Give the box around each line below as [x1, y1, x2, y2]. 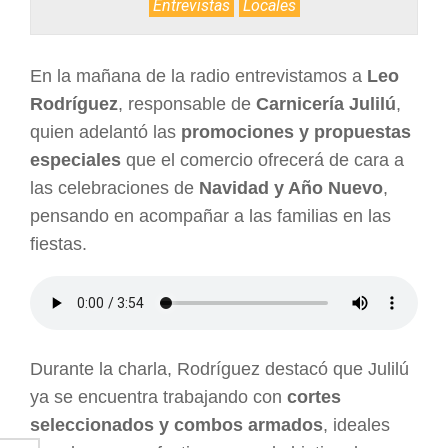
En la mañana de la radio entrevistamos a [30, 65, 367, 86]
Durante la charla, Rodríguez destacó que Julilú [30, 359, 409, 380]
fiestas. [30, 233, 87, 254]
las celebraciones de [30, 177, 199, 198]
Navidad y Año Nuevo [199, 177, 383, 198]
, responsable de [118, 93, 256, 114]
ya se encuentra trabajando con [30, 387, 287, 408]
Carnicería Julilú [256, 93, 396, 114]
